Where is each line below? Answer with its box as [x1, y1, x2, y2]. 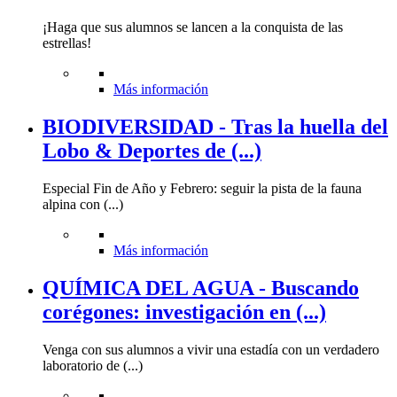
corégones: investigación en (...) [43, 300, 326, 323]
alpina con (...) [43, 196, 123, 212]
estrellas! [43, 35, 91, 51]
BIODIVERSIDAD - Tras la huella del [43, 114, 388, 138]
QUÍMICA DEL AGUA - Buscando [43, 276, 359, 300]
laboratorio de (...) [43, 357, 143, 373]
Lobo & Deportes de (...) [43, 138, 261, 162]
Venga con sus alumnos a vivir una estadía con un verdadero [43, 341, 379, 357]
